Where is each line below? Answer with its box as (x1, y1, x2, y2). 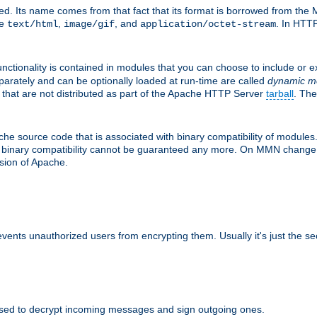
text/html (7, 18, 58, 30)
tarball (266, 87, 294, 99)
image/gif (64, 18, 115, 30)
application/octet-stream (140, 18, 276, 30)
